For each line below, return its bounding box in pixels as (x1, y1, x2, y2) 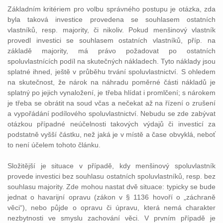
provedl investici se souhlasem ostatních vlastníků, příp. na (7, 36, 216, 44)
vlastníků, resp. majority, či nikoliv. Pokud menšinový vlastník (7, 26, 216, 34)
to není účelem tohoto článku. (7, 141, 101, 149)
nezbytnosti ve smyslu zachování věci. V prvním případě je (7, 214, 216, 222)
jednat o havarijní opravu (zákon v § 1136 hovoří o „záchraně (7, 193, 216, 201)
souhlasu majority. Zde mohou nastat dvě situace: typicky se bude (7, 183, 216, 191)
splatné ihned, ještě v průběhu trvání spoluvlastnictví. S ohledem (7, 68, 216, 76)
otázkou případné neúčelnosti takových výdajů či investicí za (7, 120, 216, 128)
